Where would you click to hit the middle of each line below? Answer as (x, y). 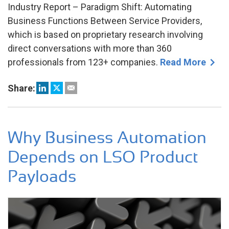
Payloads (42, 176)
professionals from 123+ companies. (84, 62)
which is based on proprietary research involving (105, 34)
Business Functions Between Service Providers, (105, 20)
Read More (183, 62)
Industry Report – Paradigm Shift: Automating (100, 7)
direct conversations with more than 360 (90, 48)
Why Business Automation (107, 137)
